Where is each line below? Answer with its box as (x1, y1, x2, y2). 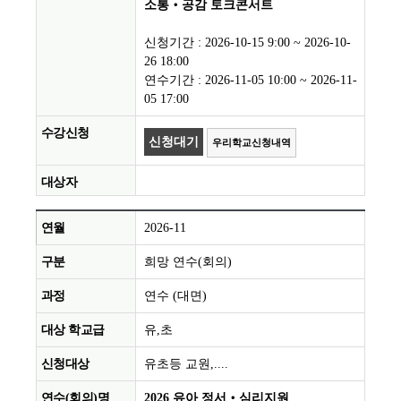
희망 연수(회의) (144, 255, 232, 269)
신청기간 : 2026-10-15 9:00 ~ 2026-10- (144, 36, 351, 50)
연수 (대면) (144, 289, 207, 303)
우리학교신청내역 (212, 137, 291, 149)
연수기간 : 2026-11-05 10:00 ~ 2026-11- (144, 73, 357, 88)
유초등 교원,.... (144, 357, 228, 371)
